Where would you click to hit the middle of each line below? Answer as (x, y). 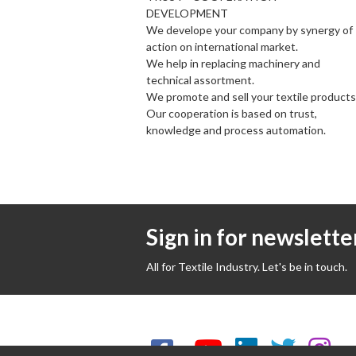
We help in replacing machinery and (233, 63)
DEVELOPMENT (187, 13)
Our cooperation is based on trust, (232, 113)
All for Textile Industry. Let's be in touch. (247, 266)
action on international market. (222, 46)
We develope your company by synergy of (250, 29)
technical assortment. (200, 79)
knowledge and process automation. (236, 130)
